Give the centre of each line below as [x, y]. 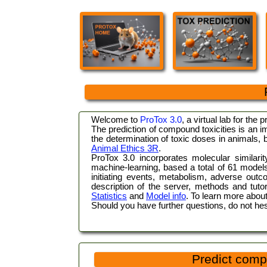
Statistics [109, 196]
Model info [166, 196]
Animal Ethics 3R [125, 148]
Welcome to [116, 120]
